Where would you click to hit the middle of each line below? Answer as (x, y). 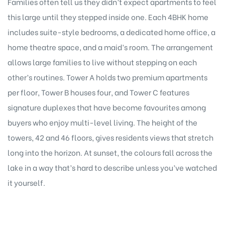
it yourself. (26, 182)
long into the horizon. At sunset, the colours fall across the (110, 152)
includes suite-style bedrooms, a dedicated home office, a (111, 31)
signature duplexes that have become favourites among (107, 107)
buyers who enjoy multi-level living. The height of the (102, 122)
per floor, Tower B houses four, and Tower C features (98, 92)
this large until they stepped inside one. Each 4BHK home (108, 16)
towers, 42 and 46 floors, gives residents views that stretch (110, 137)
